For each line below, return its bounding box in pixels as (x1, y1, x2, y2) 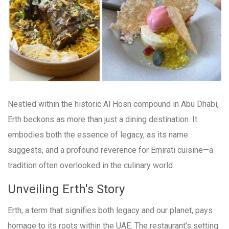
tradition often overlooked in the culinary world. (8, 160, 174, 170)
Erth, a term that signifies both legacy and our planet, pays (8, 205, 213, 215)
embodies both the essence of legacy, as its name (8, 129, 188, 140)
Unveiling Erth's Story (8, 181, 125, 196)
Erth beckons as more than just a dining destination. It (8, 114, 197, 124)
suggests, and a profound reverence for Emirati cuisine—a (8, 145, 213, 155)
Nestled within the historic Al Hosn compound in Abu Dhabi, (8, 99, 219, 109)
